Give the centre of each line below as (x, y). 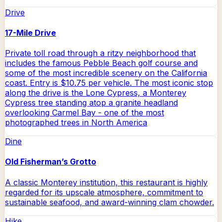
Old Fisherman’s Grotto (51, 162)
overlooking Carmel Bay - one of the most (84, 113)
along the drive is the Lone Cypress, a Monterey (96, 93)
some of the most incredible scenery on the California (106, 73)
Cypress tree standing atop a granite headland (91, 103)
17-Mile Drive (30, 32)
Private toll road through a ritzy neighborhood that (100, 53)
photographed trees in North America (76, 123)
